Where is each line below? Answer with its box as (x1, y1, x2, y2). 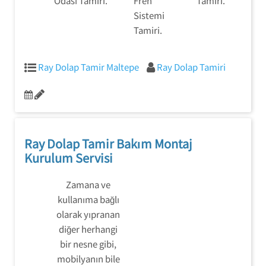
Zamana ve (66, 178, 110, 191)
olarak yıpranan (56, 208, 120, 220)
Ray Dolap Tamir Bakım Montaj (24, 135, 192, 152)
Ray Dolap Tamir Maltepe (38, 61, 139, 73)
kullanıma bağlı (57, 193, 119, 205)
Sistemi (134, 9, 164, 21)
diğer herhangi (59, 223, 118, 235)
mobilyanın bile (56, 252, 120, 265)
